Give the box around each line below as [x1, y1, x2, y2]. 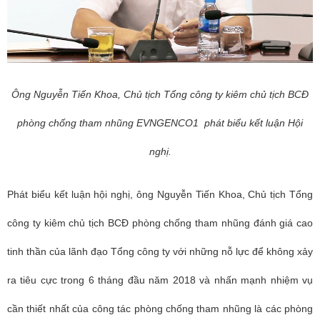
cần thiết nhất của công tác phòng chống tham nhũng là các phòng [7, 302, 313, 314]
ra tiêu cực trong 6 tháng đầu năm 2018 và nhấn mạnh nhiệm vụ [7, 274, 313, 286]
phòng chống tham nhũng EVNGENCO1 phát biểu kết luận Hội [17, 116, 303, 129]
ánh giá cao [259, 216, 313, 229]
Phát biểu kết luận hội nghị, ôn [7, 188, 148, 200]
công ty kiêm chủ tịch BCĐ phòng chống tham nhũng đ [7, 216, 259, 229]
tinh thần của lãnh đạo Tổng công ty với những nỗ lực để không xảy [7, 245, 313, 257]
